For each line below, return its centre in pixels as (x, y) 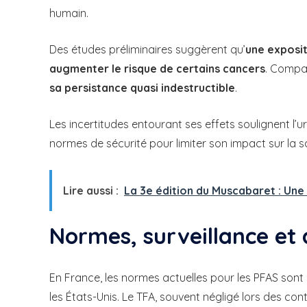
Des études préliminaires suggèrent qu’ (147, 49)
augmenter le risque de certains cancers (157, 68)
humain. (69, 13)
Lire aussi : (91, 190)
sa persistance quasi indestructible (142, 87)
